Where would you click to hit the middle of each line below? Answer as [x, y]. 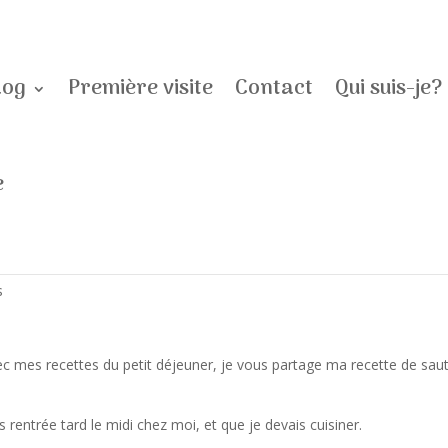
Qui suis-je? [389, 88]
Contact [274, 88]
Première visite [141, 88]
